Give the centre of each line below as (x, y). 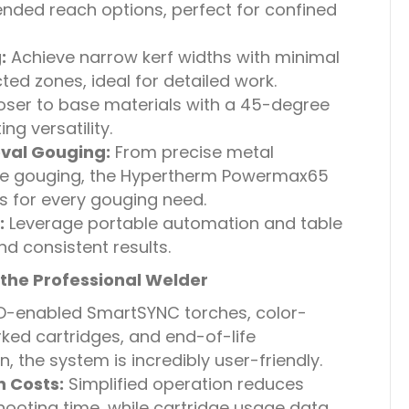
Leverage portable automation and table (173, 223)
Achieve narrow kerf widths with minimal (173, 57)
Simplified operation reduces (184, 384)
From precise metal (192, 152)
